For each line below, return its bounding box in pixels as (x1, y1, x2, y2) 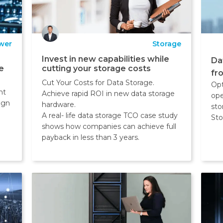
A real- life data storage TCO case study (41, 111, 178, 120)
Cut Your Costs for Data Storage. (41, 78, 154, 87)
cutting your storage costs (41, 63, 151, 73)
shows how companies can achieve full (41, 121, 176, 131)
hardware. (41, 100, 76, 109)
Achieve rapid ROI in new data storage (41, 89, 175, 98)
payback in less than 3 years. (41, 132, 139, 142)
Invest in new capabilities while (41, 54, 169, 64)
